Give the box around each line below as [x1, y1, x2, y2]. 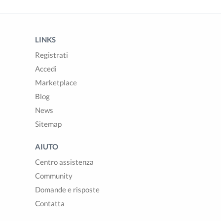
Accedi [35, 64, 57, 73]
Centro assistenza [35, 157, 94, 166]
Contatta [35, 199, 65, 208]
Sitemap [35, 119, 62, 128]
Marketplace [35, 78, 77, 87]
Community [35, 171, 73, 180]
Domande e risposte [35, 185, 100, 194]
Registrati [35, 50, 68, 59]
